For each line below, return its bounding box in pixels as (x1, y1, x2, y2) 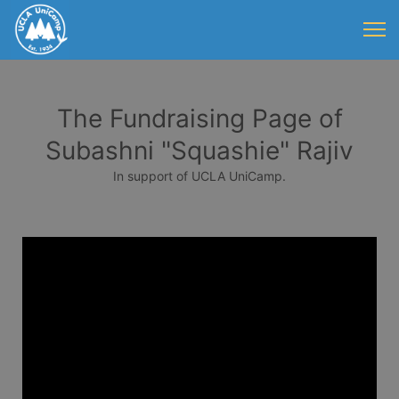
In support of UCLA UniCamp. (113, 168, 286, 183)
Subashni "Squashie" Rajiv (45, 135, 354, 166)
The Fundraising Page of (56, 103, 343, 134)
